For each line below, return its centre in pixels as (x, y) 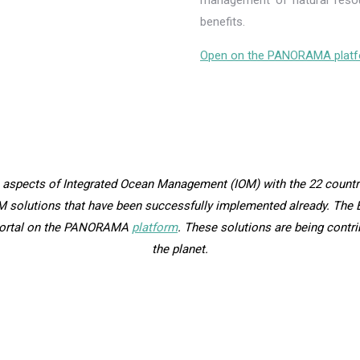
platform (155, 227)
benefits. (223, 22)
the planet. (180, 249)
